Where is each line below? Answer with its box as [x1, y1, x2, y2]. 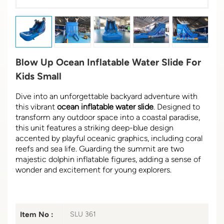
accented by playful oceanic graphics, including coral [15, 133, 202, 143]
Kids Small [15, 70, 61, 82]
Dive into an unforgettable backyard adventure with [15, 91, 197, 101]
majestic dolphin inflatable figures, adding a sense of [15, 154, 201, 164]
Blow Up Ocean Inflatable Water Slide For [15, 56, 201, 68]
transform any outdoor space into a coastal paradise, [15, 112, 200, 122]
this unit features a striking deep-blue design [15, 122, 173, 132]
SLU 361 [70, 209, 96, 218]
